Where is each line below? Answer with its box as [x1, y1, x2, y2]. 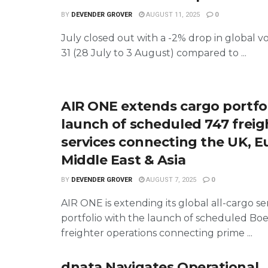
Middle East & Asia [61, 151, 186, 168]
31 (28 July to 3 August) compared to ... [61, 47, 246, 59]
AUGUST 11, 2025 [144, 10, 200, 19]
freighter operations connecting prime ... [61, 227, 252, 239]
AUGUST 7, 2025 [144, 175, 196, 184]
